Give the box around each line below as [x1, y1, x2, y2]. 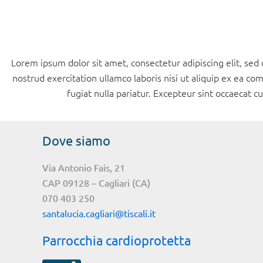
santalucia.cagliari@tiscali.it [42, 207, 156, 220]
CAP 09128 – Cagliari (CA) [42, 177, 150, 189]
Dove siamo [42, 133, 110, 149]
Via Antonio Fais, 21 [42, 161, 125, 174]
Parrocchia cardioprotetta [42, 232, 191, 248]
